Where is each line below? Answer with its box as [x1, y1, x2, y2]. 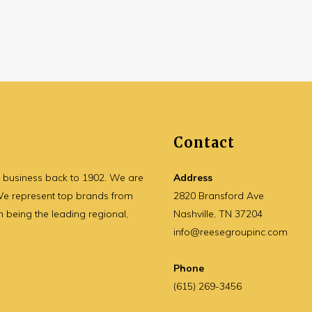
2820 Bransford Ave [173, 189, 264, 202]
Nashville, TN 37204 [173, 208, 263, 220]
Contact [173, 134, 235, 151]
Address [173, 171, 212, 184]
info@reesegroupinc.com [173, 226, 288, 238]
